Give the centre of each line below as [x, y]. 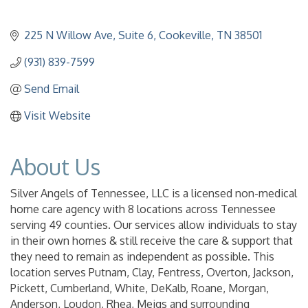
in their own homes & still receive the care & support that [152, 241]
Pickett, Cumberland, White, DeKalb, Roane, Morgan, [140, 288]
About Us [55, 167]
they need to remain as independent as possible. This [142, 257]
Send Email [52, 89]
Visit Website [57, 116]
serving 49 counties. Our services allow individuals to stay [154, 225]
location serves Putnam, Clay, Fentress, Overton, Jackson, [152, 273]
